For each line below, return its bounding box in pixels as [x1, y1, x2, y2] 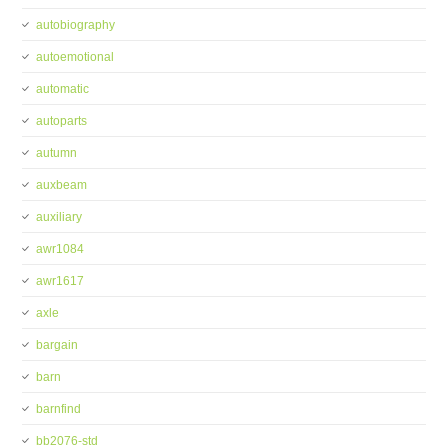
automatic [36, 82, 90, 96]
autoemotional [36, 50, 115, 64]
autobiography [36, 18, 116, 32]
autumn [36, 146, 78, 160]
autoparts [36, 114, 88, 128]
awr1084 [36, 242, 85, 256]
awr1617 [36, 274, 85, 288]
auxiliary [36, 210, 83, 224]
